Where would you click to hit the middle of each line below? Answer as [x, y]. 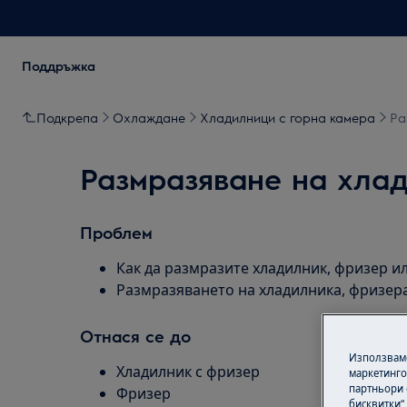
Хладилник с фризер [188, 372]
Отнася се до [135, 336]
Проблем [116, 232]
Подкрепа [67, 117]
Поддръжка [59, 65]
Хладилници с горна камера [288, 117]
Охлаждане [149, 117]
